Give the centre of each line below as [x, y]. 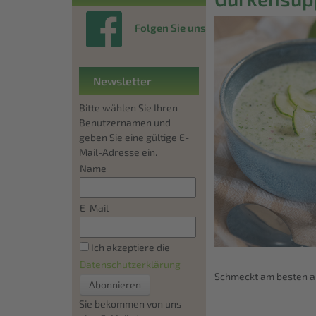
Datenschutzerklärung [130, 264]
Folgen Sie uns [170, 27]
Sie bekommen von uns [130, 303]
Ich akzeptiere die [129, 247]
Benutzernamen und [125, 122]
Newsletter [122, 80]
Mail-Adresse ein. [118, 152]
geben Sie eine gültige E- [134, 137]
